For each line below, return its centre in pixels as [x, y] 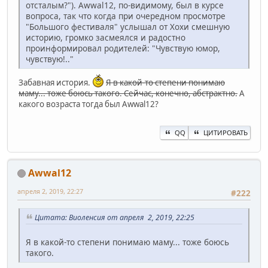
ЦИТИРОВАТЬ [226, 132]
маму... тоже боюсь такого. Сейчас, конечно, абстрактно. [128, 94]
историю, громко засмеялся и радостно [106, 38]
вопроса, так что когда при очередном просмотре [126, 16]
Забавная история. [55, 83]
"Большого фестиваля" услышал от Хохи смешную [128, 27]
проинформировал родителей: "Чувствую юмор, [123, 48]
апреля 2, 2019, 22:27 [50, 191]
